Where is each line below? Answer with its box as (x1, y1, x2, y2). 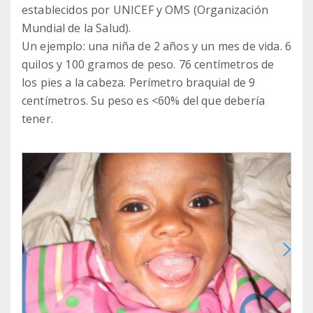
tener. (22, 111, 53, 127)
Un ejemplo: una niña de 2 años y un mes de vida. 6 (22, 38, 292, 54)
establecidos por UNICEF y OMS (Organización (22, 2, 268, 18)
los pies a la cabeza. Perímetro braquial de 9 (22, 75, 256, 91)
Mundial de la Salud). (22, 20, 131, 36)
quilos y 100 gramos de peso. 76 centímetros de (22, 57, 275, 73)
